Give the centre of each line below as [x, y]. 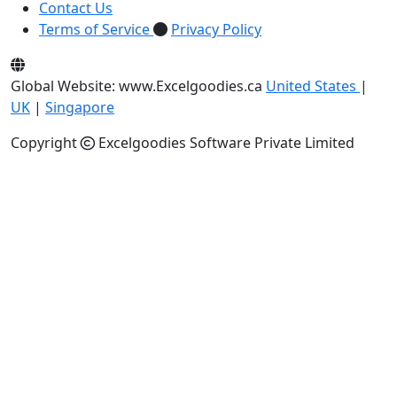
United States [313, 86]
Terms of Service [94, 30]
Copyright [46, 143]
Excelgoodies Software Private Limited [225, 143]
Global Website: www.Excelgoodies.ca [136, 86]
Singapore [80, 108]
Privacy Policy [216, 30]
